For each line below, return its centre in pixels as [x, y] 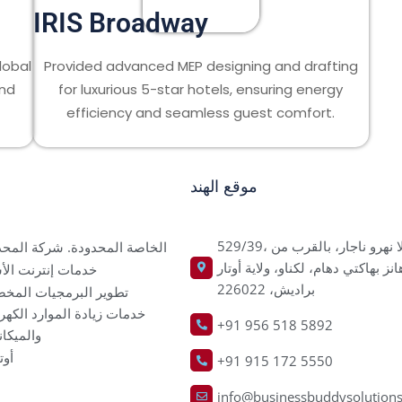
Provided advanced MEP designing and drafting [201, 66]
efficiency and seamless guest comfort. [201, 113]
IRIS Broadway [121, 23]
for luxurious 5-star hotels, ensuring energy [201, 89]
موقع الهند [224, 187]
